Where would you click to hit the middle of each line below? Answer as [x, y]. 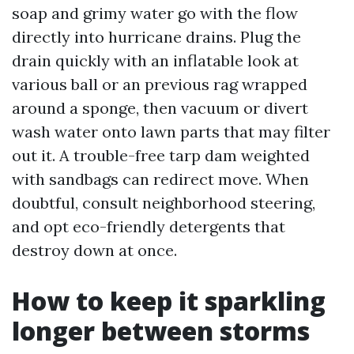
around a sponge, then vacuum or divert [160, 108]
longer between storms [161, 331]
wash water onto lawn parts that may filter [171, 132]
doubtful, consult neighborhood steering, [164, 203]
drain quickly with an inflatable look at [155, 60]
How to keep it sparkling [169, 301]
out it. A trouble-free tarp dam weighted [161, 155]
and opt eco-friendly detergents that [149, 226]
